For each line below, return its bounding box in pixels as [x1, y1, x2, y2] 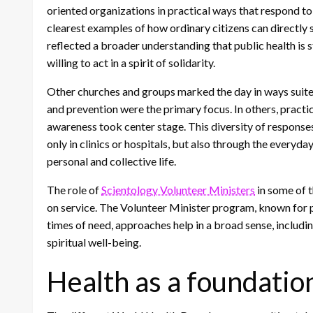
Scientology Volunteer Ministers [101, 183, 255, 197]
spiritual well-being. [47, 235, 141, 249]
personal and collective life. [47, 154, 176, 168]
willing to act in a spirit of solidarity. [47, 56, 215, 70]
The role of [47, 183, 101, 197]
